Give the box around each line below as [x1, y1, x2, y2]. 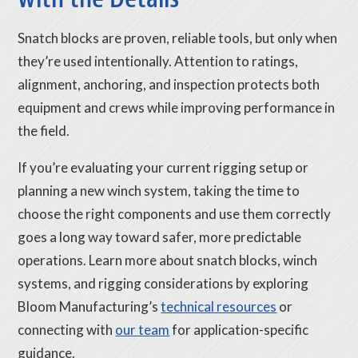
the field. [18, 122, 70, 140]
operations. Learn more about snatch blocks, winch [18, 252, 318, 269]
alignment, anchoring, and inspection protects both [18, 76, 320, 93]
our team [115, 321, 170, 339]
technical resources [161, 298, 277, 316]
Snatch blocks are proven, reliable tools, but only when [18, 30, 338, 47]
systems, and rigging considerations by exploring [18, 275, 309, 292]
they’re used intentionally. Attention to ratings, [18, 53, 299, 70]
